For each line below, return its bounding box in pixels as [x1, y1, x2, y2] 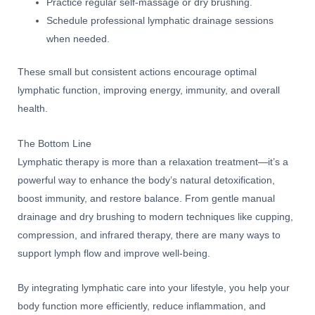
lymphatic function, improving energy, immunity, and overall [18, 84, 280, 96]
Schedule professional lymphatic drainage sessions [46, 15, 274, 27]
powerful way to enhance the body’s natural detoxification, [18, 174, 275, 186]
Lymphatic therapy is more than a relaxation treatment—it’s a [18, 156, 288, 167]
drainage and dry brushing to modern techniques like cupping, [18, 211, 293, 222]
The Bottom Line [18, 138, 91, 149]
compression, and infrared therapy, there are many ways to [18, 229, 281, 240]
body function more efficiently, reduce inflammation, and [18, 301, 266, 312]
